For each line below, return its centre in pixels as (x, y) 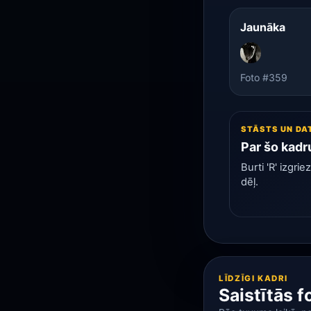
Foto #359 (263, 77)
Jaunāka (262, 27)
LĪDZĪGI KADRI (254, 278)
